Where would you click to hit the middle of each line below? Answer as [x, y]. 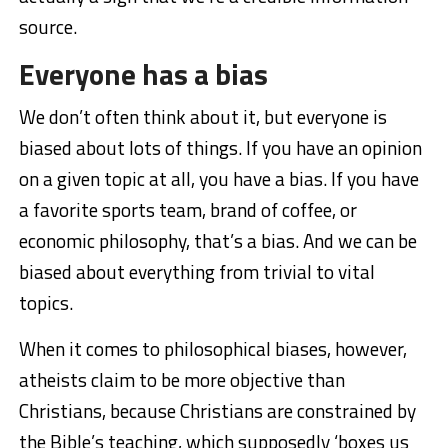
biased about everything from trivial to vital [196, 271]
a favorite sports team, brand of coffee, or [187, 209]
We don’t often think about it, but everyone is [202, 116]
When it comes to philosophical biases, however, [212, 348]
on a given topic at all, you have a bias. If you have [218, 178]
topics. [45, 302]
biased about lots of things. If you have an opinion [220, 147]
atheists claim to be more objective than [181, 379]
